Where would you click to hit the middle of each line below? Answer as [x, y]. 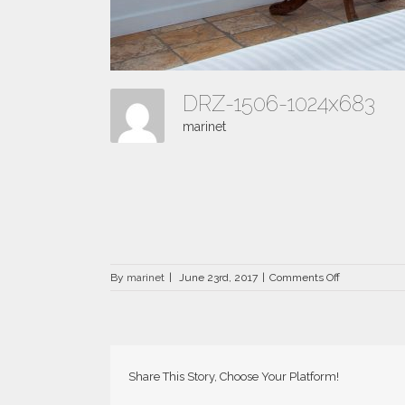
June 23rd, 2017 [218, 278]
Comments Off [305, 278]
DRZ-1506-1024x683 [284, 104]
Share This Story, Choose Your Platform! [234, 377]
